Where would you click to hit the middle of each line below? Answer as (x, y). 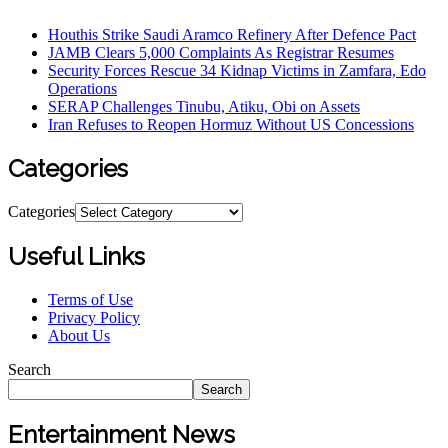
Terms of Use (90, 299)
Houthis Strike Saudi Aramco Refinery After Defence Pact (232, 34)
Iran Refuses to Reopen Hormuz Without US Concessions (231, 124)
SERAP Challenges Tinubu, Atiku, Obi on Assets (204, 106)
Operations (82, 88)
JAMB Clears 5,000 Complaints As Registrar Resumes (221, 52)
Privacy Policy (94, 317)
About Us (79, 335)
